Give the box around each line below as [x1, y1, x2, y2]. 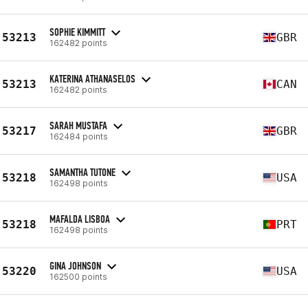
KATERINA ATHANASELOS [49, 71, 135, 85]
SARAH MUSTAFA [49, 118, 107, 132]
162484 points [49, 131, 108, 142]
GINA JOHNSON [49, 258, 101, 272]
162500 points [49, 271, 107, 282]
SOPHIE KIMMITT [49, 25, 105, 38]
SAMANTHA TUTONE [49, 165, 115, 179]
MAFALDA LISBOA [49, 212, 110, 225]
